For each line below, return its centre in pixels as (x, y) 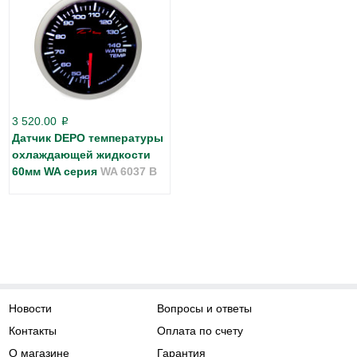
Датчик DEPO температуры (88, 137)
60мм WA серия (56, 171)
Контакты (32, 331)
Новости (30, 308)
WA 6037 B (129, 171)
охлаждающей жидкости (81, 154)
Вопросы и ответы (205, 308)
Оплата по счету (200, 331)
